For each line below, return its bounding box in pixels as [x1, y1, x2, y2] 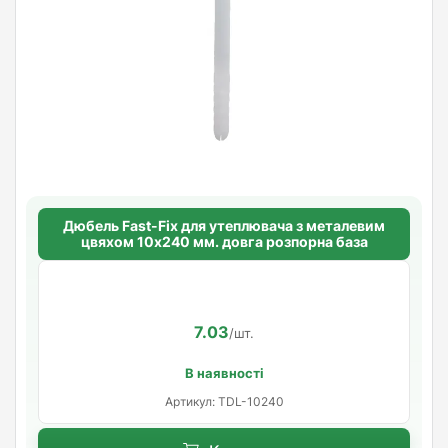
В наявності [184, 364, 264, 381]
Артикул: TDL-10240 [164, 393, 284, 409]
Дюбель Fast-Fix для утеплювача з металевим [63, 216, 385, 234]
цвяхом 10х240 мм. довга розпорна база [80, 232, 368, 250]
